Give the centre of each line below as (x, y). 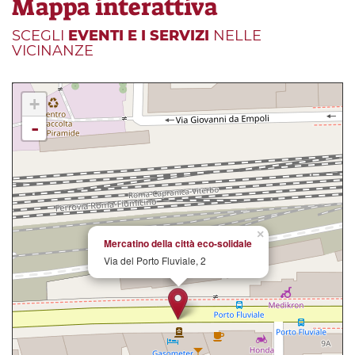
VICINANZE (53, 50)
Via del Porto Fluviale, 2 (155, 260)
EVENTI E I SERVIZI (139, 35)
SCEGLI (40, 35)
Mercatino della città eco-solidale (178, 243)
